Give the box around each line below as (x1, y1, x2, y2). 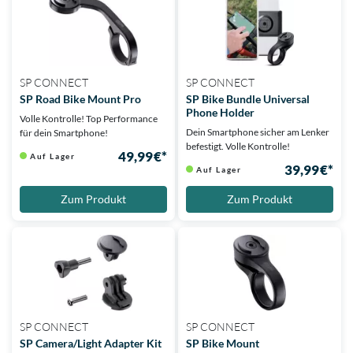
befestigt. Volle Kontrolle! (186, 140, 290, 153)
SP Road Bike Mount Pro (20, 92, 141, 106)
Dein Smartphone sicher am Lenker (186, 126, 329, 139)
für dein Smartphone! (20, 127, 108, 139)
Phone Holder (186, 106, 255, 120)
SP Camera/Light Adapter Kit (20, 336, 162, 351)
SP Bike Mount (186, 336, 259, 351)
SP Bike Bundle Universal (186, 92, 310, 106)
